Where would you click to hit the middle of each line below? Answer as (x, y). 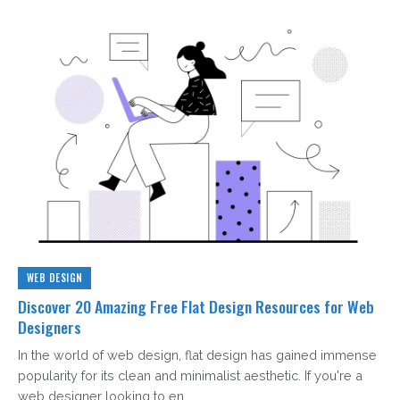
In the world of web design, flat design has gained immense (197, 355)
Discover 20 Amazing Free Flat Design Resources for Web (196, 307)
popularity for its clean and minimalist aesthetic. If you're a (190, 376)
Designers (50, 327)
